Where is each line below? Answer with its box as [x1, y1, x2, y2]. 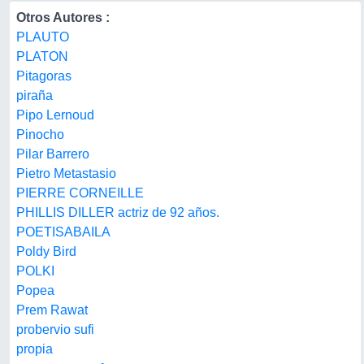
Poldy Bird [16, 245, 76, 258]
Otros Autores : [16, 11, 110, 24]
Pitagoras [16, 69, 71, 83]
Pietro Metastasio [16, 167, 116, 180]
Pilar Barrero [16, 147, 89, 161]
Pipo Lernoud [16, 108, 94, 122]
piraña [16, 89, 53, 102]
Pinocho [16, 128, 64, 141]
